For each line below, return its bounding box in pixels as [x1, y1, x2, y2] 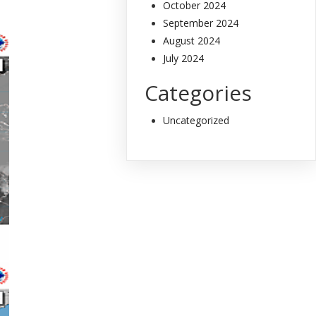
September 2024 [163, 16, 239, 30]
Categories [145, 78, 253, 107]
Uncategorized [163, 113, 230, 127]
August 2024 [163, 33, 221, 47]
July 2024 [163, 51, 205, 65]
